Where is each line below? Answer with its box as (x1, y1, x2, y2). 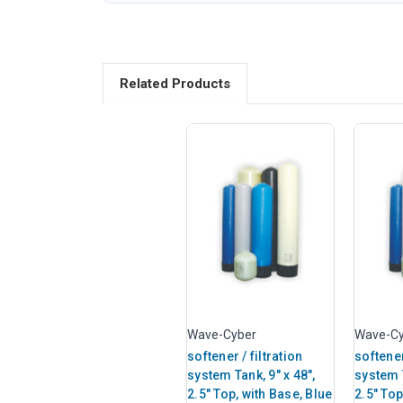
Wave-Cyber (187, 327, 256, 342)
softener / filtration (187, 348, 303, 363)
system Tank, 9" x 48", (187, 367, 316, 382)
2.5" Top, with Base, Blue (187, 386, 333, 401)
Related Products (119, 75, 230, 92)
